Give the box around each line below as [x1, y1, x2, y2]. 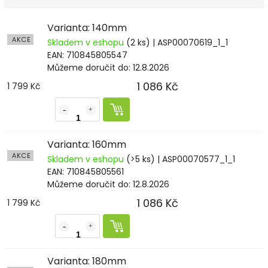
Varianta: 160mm [47, 137, 126, 151]
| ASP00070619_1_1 [150, 36, 228, 49]
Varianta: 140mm [47, 21, 127, 35]
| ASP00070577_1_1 [155, 153, 235, 165]
